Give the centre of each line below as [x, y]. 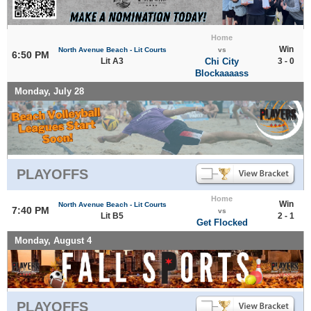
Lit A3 [112, 61]
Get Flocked [222, 222]
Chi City [222, 61]
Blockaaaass [222, 73]
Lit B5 [112, 216]
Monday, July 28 [49, 91]
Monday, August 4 [53, 240]
